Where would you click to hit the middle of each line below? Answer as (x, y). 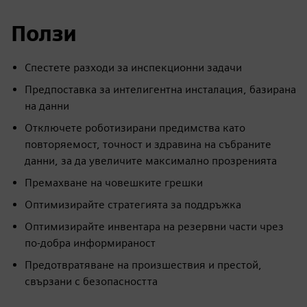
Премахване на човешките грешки (114, 183)
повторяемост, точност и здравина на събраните (148, 145)
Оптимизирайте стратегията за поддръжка (133, 205)
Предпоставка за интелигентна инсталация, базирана (160, 90)
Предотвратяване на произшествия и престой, (143, 265)
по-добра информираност (90, 243)
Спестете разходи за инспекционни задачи (133, 68)
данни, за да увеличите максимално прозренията (151, 161)
